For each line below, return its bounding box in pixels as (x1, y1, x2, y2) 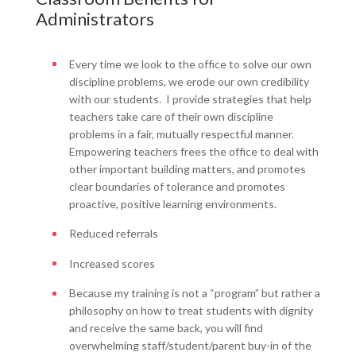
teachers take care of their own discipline (68, 109, 273, 123)
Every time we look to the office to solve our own (68, 56, 311, 71)
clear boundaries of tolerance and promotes (68, 179, 285, 193)
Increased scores (68, 256, 155, 270)
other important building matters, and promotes (68, 161, 306, 176)
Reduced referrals (68, 226, 158, 241)
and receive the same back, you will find (68, 321, 263, 335)
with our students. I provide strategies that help (68, 91, 311, 106)
